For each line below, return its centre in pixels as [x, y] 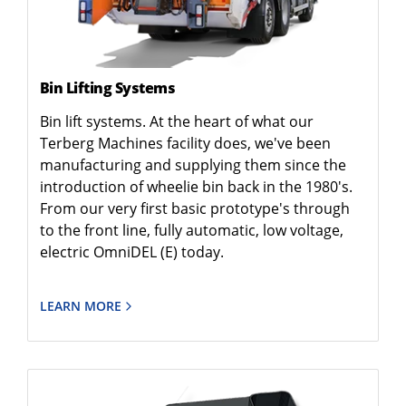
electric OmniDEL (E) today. [131, 251]
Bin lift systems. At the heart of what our [176, 121]
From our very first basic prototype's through [194, 208]
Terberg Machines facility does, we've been [185, 143]
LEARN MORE [80, 305]
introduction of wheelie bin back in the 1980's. [196, 186]
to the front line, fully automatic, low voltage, [191, 230]
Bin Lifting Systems [107, 87]
